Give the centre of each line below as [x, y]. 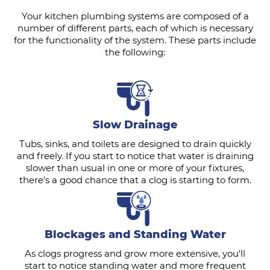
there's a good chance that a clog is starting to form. [135, 180]
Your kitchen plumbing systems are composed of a [135, 16]
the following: [135, 52]
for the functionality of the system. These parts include [135, 40]
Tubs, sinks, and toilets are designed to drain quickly [135, 144]
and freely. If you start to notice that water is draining [135, 156]
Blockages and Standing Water [135, 235]
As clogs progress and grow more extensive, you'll [135, 254]
